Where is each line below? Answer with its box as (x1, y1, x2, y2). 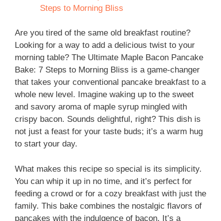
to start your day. (15, 139, 77, 148)
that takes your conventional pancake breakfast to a (15, 77, 206, 87)
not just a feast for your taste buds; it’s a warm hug (15, 127, 203, 136)
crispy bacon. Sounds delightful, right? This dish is (15, 114, 201, 124)
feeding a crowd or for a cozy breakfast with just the (15, 188, 206, 198)
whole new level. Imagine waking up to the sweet (15, 90, 194, 99)
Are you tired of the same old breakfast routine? (15, 28, 190, 37)
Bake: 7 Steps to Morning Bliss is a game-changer (15, 65, 200, 74)
